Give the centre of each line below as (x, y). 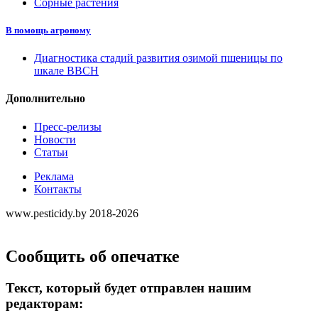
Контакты (58, 189)
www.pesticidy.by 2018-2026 (72, 213)
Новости (55, 139)
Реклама (54, 176)
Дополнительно (45, 99)
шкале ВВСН (66, 71)
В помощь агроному (48, 30)
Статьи (51, 152)
